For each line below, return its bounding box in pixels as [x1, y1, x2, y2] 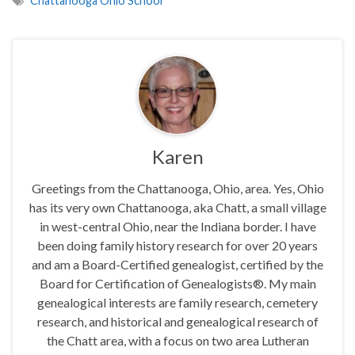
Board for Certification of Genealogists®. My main [39, 276, 316, 292]
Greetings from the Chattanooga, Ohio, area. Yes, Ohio [31, 181, 324, 197]
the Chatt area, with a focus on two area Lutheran [46, 333, 309, 349]
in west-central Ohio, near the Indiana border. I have [39, 219, 316, 235]
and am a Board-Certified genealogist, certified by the [32, 257, 323, 273]
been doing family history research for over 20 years [37, 238, 318, 254]
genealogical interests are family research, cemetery [37, 295, 318, 311]
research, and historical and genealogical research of [36, 314, 319, 330]
